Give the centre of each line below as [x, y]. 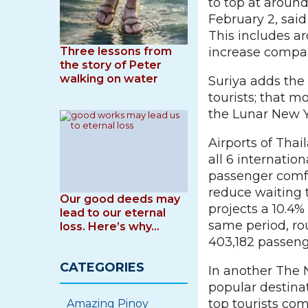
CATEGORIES [102, 267]
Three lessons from [116, 51]
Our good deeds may [120, 199]
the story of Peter [111, 65]
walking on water [109, 79]
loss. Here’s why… [110, 227]
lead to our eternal [113, 213]
